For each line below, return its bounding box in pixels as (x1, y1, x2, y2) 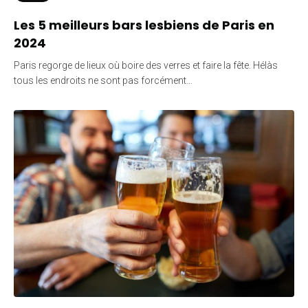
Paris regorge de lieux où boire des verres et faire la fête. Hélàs (14, 59, 278, 71)
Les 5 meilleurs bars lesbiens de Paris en (14, 16, 274, 34)
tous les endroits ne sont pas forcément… (14, 74, 192, 86)
